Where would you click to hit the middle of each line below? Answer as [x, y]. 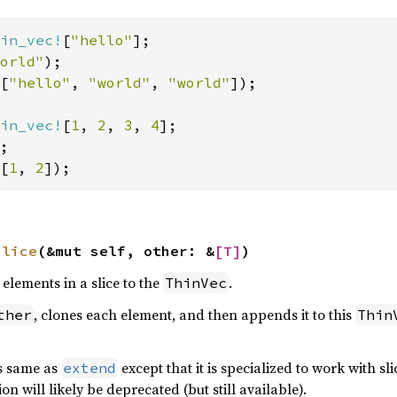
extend [89, 368]
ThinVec [195, 283]
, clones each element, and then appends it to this [194, 315]
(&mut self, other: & [125, 251]
